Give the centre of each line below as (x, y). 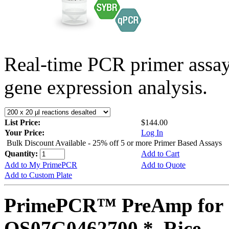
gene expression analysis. (106, 87)
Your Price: (25, 132)
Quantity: (22, 153)
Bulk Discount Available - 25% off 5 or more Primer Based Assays (114, 143)
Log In (152, 132)
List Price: (24, 122)
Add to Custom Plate (38, 175)
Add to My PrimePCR (41, 165)
